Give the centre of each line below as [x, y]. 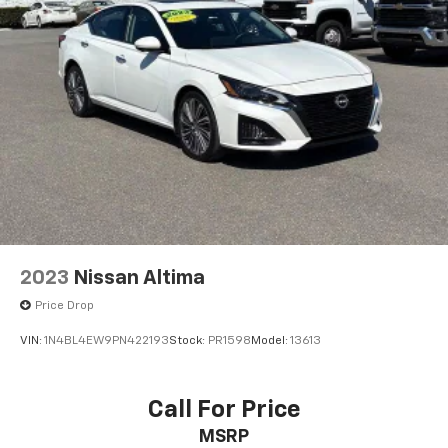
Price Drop [64, 305]
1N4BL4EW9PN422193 [106, 340]
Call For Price [224, 410]
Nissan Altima [139, 277]
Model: [270, 340]
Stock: [188, 340]
